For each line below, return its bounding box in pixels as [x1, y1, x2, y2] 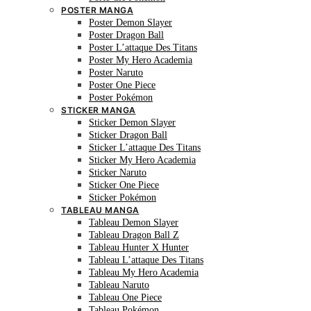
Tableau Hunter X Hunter [89, 242, 189, 253]
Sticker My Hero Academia [89, 155, 196, 165]
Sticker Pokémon [89, 192, 156, 203]
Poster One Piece [89, 80, 155, 90]
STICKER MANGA [61, 105, 136, 115]
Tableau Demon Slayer [89, 217, 178, 228]
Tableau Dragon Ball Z [89, 230, 179, 240]
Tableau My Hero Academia [89, 267, 199, 278]
